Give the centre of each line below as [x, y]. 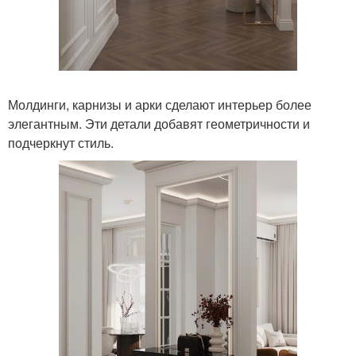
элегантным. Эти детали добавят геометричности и [159, 124]
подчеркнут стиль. [61, 143]
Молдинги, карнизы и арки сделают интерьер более [160, 104]
